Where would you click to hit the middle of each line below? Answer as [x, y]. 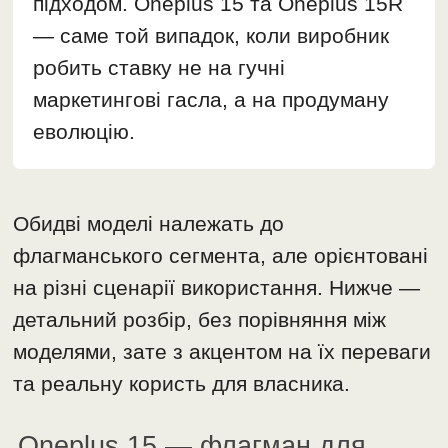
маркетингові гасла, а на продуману [211, 99]
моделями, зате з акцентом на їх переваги [222, 351]
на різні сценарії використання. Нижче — [217, 287]
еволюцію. [84, 131]
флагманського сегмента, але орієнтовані [221, 255]
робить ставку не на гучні [159, 67]
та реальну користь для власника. [182, 383]
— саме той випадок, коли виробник [211, 35]
